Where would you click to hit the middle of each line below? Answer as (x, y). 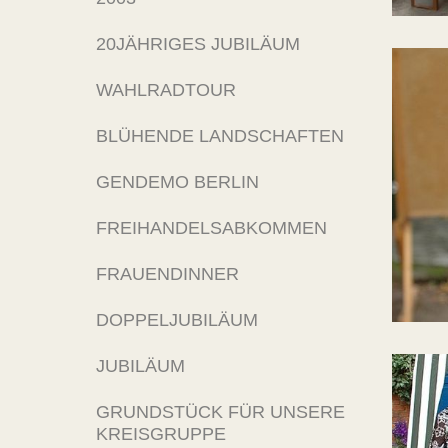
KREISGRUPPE (161, 434)
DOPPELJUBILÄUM (177, 320)
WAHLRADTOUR (166, 90)
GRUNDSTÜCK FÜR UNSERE (220, 412)
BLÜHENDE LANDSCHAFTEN (220, 136)
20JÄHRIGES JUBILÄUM (198, 44)
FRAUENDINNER (167, 274)
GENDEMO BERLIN (177, 182)
